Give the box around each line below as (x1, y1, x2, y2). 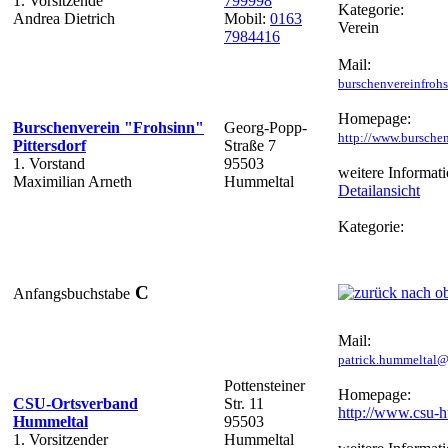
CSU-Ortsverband (13, 394, 138, 412)
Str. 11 (224, 394, 264, 412)
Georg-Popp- (224, 118, 307, 136)
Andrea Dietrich (13, 9, 115, 27)
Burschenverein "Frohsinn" (13, 118, 204, 136)
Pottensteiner (224, 376, 305, 394)
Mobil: (224, 9, 270, 27)
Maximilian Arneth (13, 172, 132, 190)
